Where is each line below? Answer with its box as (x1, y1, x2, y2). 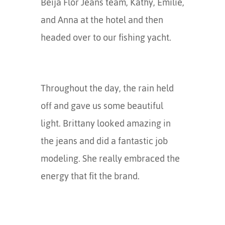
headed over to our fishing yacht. (40, 29, 171, 46)
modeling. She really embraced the (40, 150, 180, 167)
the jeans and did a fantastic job (40, 132, 168, 150)
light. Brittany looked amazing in (40, 115, 171, 132)
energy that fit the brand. (40, 167, 140, 185)
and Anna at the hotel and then (40, 11, 163, 29)
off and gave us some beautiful (40, 97, 163, 115)
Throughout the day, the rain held (40, 79, 174, 97)
